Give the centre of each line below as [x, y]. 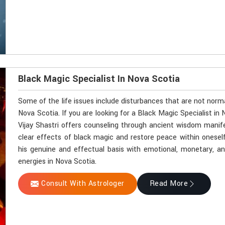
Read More [169, 183]
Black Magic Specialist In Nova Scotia [99, 79]
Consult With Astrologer [83, 183]
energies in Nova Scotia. [58, 161]
